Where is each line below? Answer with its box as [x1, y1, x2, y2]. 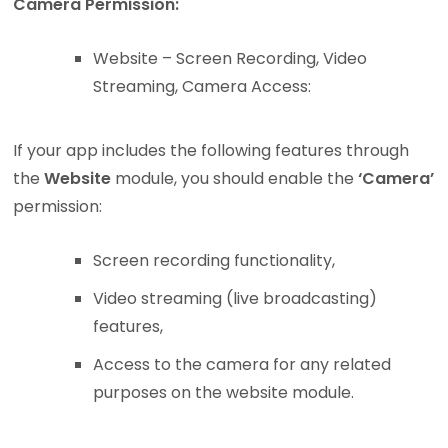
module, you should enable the [111, 167, 359, 191]
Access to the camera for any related [93, 353, 392, 377]
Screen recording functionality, [93, 249, 336, 273]
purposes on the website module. [93, 381, 355, 405]
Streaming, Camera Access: [93, 75, 312, 99]
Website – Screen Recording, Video [93, 47, 368, 71]
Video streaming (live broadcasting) [93, 287, 378, 311]
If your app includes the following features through [13, 139, 410, 163]
